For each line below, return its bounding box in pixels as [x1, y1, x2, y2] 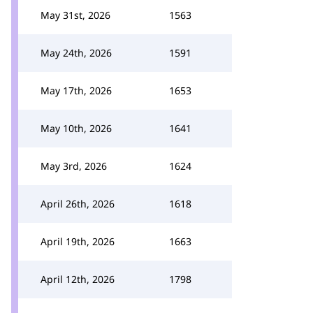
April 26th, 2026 [41, 197, 115, 210]
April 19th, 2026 [41, 235, 115, 248]
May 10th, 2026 [41, 122, 112, 135]
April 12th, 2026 [41, 272, 115, 286]
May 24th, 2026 [41, 46, 112, 59]
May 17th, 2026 [41, 84, 112, 97]
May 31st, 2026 [41, 8, 110, 22]
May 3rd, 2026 [41, 159, 107, 173]
